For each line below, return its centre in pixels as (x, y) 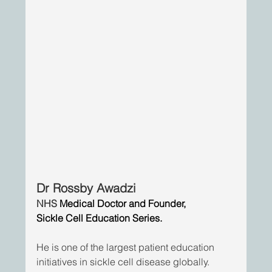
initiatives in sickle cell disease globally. (124, 262)
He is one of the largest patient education (127, 247)
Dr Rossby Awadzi (86, 188)
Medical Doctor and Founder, (123, 204)
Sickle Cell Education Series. (100, 218)
